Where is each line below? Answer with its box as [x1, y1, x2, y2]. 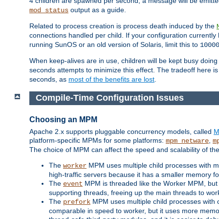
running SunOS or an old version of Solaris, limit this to [29, 41, 200, 49]
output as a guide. [68, 6, 126, 14]
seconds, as [29, 75, 68, 84]
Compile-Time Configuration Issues [35, 93, 184, 103]
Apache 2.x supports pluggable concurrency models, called [29, 127, 214, 135]
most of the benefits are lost [68, 75, 154, 84]
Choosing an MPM [29, 115, 97, 124]
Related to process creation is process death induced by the [29, 22, 217, 30]
